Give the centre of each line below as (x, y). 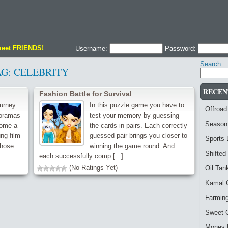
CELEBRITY (41, 72)
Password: (181, 49)
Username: (92, 49)
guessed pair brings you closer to (138, 136)
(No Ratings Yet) (92, 168)
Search (210, 64)
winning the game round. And (132, 146)
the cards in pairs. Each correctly (138, 125)
